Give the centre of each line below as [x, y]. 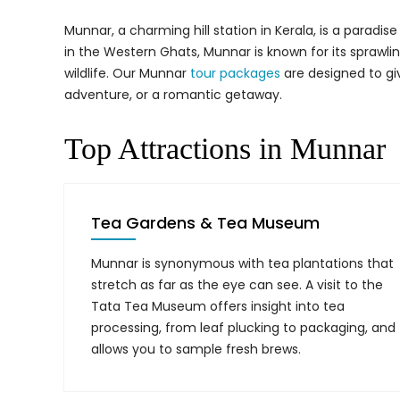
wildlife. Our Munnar [127, 73]
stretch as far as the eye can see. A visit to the [237, 285]
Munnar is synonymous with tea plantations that [242, 263]
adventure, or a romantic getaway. [173, 95]
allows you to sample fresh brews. [196, 349]
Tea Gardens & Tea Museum [205, 223]
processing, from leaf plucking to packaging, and [243, 328]
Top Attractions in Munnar [225, 149]
